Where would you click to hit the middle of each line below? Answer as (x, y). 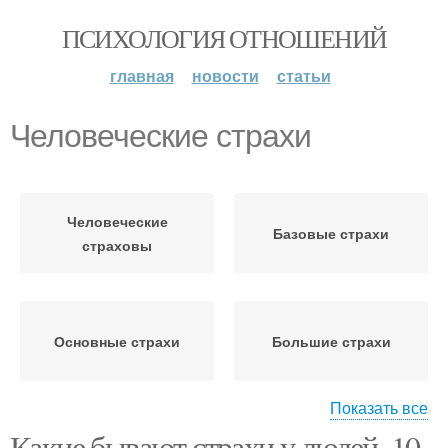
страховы (117, 245)
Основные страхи (117, 341)
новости (225, 75)
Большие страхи (331, 341)
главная (141, 75)
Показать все (379, 407)
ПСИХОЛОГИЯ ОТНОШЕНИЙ (224, 38)
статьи (303, 75)
